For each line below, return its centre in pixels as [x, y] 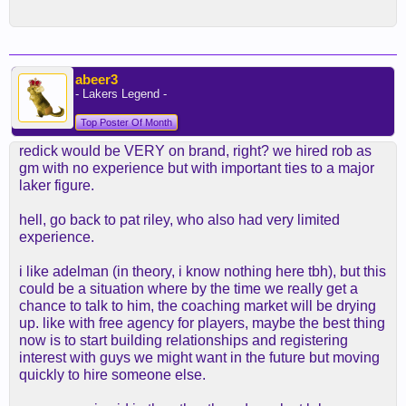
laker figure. [57, 185]
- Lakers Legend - [121, 94]
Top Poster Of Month [126, 122]
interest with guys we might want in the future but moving [199, 358]
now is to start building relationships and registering [184, 340]
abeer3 [97, 79]
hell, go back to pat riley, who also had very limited [179, 220]
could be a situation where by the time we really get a [188, 289]
